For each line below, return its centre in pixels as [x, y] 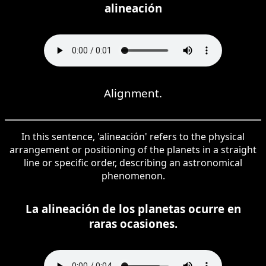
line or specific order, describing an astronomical [133, 162]
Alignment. [133, 93]
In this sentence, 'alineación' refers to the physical [133, 136]
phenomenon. [133, 175]
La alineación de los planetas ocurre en [133, 208]
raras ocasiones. [133, 223]
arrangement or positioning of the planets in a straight [133, 149]
